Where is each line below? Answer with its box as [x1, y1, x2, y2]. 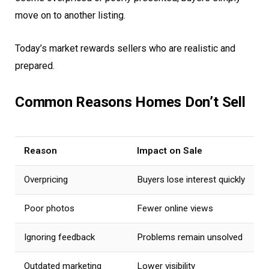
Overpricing [24, 174, 68, 185]
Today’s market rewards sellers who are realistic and [15, 42, 235, 54]
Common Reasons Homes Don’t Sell [15, 94, 246, 111]
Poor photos [24, 202, 74, 214]
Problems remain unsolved [137, 231, 243, 243]
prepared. [15, 59, 55, 71]
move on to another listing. [15, 9, 125, 21]
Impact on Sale [137, 145, 202, 156]
